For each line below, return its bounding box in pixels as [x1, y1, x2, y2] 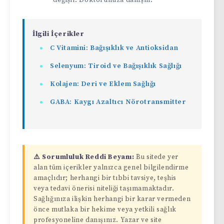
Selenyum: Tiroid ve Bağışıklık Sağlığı [50, 61, 182, 71]
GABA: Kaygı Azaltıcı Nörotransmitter [50, 97, 186, 107]
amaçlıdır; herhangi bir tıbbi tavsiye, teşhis [33, 174, 177, 183]
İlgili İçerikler [32, 29, 84, 39]
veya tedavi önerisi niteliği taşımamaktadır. [33, 184, 174, 193]
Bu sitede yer [134, 153, 179, 162]
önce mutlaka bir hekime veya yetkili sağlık [33, 205, 176, 214]
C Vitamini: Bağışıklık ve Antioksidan [50, 43, 178, 53]
